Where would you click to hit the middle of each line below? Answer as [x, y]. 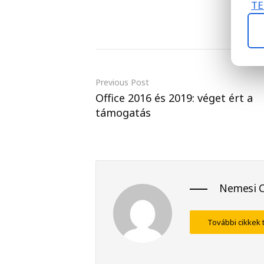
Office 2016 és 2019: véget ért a [174, 98]
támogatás [123, 112]
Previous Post [122, 82]
